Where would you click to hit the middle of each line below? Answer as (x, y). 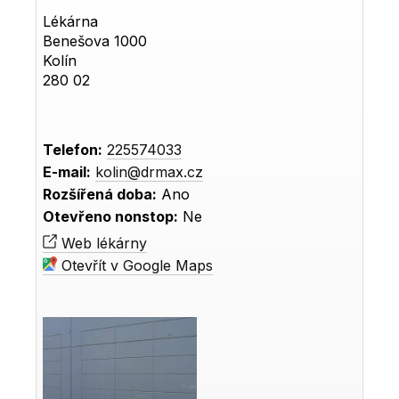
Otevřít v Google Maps (135, 265)
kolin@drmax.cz (150, 171)
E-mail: (67, 171)
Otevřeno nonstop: (111, 216)
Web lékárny (102, 243)
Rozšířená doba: (100, 194)
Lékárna (71, 21)
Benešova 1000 (95, 41)
